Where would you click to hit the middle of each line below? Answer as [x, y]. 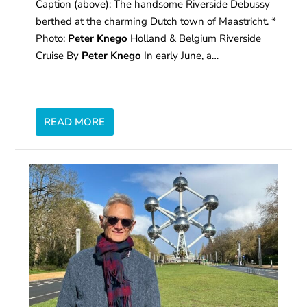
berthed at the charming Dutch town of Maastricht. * [156, 22]
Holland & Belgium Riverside [195, 39]
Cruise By [59, 56]
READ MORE [75, 122]
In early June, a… [180, 56]
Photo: [52, 39]
